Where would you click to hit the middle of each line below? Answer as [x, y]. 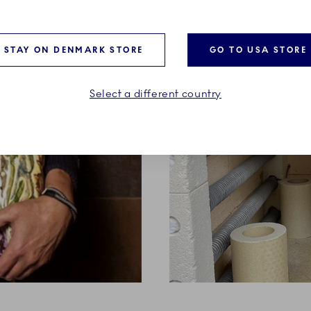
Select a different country [155, 94]
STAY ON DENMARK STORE [74, 50]
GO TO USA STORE [258, 50]
